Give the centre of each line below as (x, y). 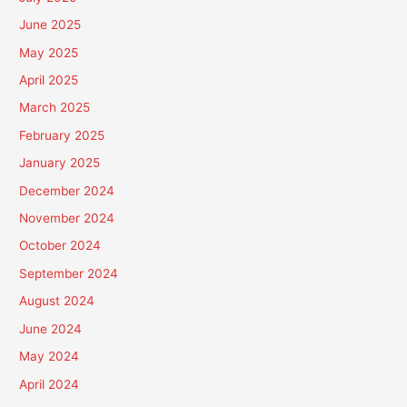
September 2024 (69, 273)
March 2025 (55, 108)
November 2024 (67, 218)
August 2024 (57, 301)
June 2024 (51, 328)
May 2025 (49, 52)
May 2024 (50, 357)
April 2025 (49, 80)
